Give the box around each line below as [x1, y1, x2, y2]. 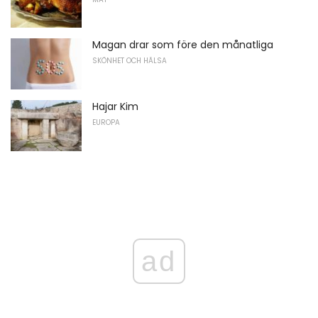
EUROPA [92, 117, 120, 128]
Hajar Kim [92, 99, 138, 114]
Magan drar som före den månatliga [92, 38, 273, 53]
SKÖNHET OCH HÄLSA [92, 55, 167, 67]
